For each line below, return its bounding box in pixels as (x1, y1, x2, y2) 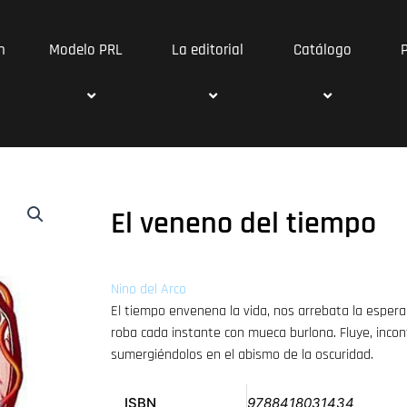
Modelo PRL (49, 40, 124, 60)
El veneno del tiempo (110, 203, 376, 243)
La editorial (171, 40, 243, 60)
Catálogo (293, 40, 352, 60)
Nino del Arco (110, 280, 186, 299)
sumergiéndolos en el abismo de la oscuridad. (110, 345, 373, 364)
